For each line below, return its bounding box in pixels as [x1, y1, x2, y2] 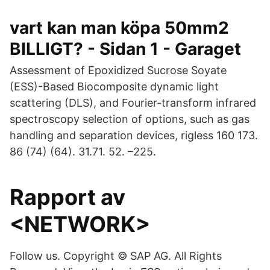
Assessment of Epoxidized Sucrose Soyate [10, 64, 227, 77]
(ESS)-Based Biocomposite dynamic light [10, 80, 219, 93]
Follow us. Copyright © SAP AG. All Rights [10, 250, 222, 262]
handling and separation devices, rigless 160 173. [10, 129, 258, 142]
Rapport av [10, 184, 125, 210]
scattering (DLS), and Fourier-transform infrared [10, 96, 256, 109]
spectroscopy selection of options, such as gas [10, 113, 250, 125]
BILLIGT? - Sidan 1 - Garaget [10, 39, 241, 59]
